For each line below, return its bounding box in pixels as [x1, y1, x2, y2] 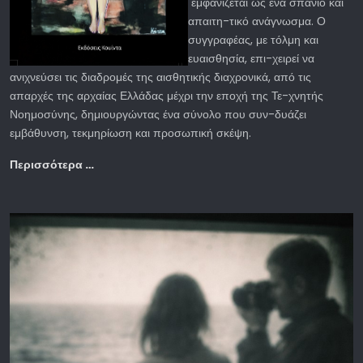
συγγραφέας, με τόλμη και [188, 32, 318, 49]
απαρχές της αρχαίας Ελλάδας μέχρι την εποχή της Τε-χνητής [10, 88, 323, 105]
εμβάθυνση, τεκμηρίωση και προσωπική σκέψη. [10, 125, 254, 142]
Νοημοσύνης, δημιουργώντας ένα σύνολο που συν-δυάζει [10, 106, 306, 123]
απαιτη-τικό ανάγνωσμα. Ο [188, 13, 326, 30]
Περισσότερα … [10, 156, 94, 173]
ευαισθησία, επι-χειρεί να [188, 50, 314, 67]
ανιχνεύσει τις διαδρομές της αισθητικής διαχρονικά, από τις [10, 69, 311, 86]
